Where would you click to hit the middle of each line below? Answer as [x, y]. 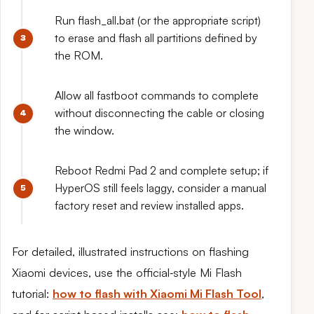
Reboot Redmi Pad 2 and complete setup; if [162, 170]
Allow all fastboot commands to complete [157, 95]
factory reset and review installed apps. [149, 205]
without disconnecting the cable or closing [159, 113]
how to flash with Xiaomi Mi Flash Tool [157, 294]
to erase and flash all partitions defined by [156, 38]
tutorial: [32, 294]
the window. [84, 130]
